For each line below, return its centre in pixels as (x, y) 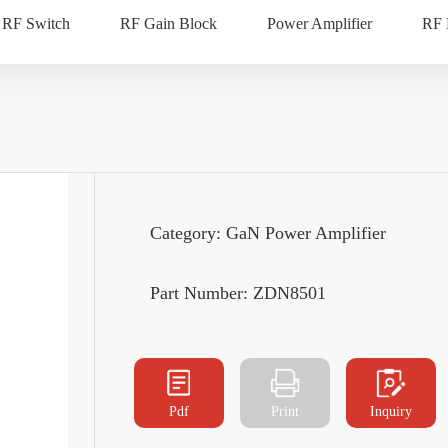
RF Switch (36, 23)
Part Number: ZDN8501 (238, 292)
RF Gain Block (168, 23)
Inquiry (391, 411)
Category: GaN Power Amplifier (268, 232)
